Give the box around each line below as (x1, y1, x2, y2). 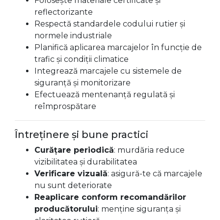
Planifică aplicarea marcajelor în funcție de (34, 43, 202, 52)
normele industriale (34, 31, 112, 40)
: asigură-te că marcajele (108, 169, 202, 178)
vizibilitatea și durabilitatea (34, 157, 137, 166)
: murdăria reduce (114, 145, 185, 155)
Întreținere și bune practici (15, 129, 148, 140)
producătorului (34, 204, 98, 214)
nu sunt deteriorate (34, 181, 112, 190)
